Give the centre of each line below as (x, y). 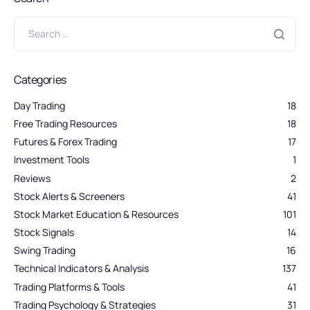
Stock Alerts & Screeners (69, 196)
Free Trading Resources (65, 123)
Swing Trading (45, 250)
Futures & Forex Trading (65, 142)
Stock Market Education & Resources (96, 214)
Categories (40, 79)
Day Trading (39, 105)
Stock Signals (44, 232)
